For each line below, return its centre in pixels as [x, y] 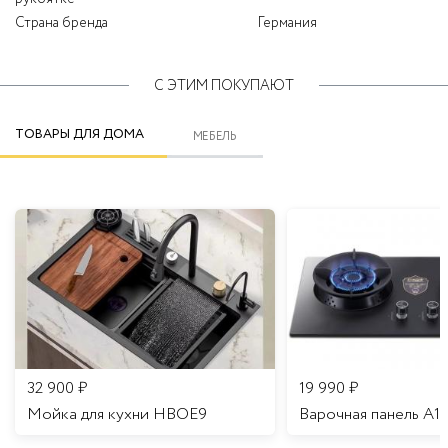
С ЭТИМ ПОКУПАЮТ [224, 85]
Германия [287, 22]
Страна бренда [61, 22]
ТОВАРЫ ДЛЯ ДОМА [79, 134]
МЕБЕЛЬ [215, 137]
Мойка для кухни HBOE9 [117, 414]
